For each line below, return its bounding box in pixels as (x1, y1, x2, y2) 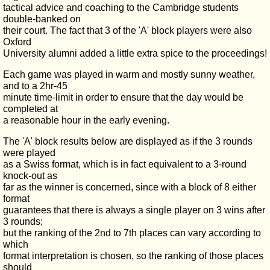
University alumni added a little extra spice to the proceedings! (3, 48, 267, 58)
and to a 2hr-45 (3, 81, 67, 91)
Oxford (3, 37, 31, 47)
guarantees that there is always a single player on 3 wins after (3, 205, 265, 215)
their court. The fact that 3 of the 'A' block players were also (3, 25, 252, 36)
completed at (3, 104, 58, 114)
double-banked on (3, 14, 81, 24)
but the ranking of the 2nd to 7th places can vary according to (3, 228, 261, 238)
